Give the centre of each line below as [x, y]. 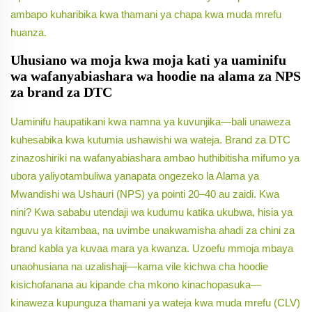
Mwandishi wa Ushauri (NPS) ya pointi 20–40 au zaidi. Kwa [145, 194]
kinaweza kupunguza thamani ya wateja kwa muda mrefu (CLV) [155, 303]
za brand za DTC [61, 92]
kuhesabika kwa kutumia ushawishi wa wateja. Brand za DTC [150, 140]
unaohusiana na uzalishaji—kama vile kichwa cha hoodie [139, 267]
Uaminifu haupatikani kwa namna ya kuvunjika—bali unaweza [150, 122]
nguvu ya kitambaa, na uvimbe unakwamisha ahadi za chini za [153, 231]
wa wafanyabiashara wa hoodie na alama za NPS [156, 76]
